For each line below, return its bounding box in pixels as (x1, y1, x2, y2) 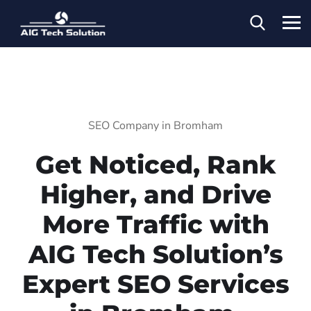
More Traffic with (42, 208, 269, 239)
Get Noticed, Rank (35, 149, 276, 180)
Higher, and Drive (40, 178, 271, 210)
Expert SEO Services (22, 268, 289, 299)
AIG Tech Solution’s (28, 238, 283, 269)
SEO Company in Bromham (88, 117, 223, 133)
